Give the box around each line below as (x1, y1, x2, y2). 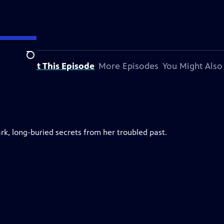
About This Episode (14, 60, 94, 71)
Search (26, 55, 50, 65)
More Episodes (98, 60, 158, 71)
